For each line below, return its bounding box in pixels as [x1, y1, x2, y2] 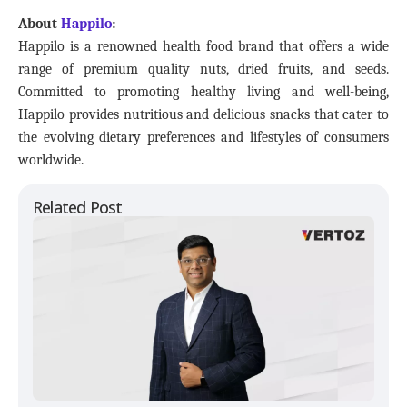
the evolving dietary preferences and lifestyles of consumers [18, 129, 389, 146]
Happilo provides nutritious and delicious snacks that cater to [18, 106, 389, 124]
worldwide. [18, 152, 84, 169]
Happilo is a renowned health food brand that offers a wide [18, 38, 389, 55]
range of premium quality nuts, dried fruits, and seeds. [18, 61, 389, 78]
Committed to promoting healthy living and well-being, [18, 84, 389, 101]
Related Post [33, 195, 123, 218]
